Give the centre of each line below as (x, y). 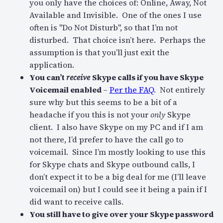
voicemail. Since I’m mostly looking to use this (117, 152)
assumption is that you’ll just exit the (99, 53)
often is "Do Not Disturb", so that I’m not (103, 28)
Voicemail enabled (66, 90)
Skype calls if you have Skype (148, 77)
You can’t (48, 77)
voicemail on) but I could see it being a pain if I (118, 189)
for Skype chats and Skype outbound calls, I (112, 165)
